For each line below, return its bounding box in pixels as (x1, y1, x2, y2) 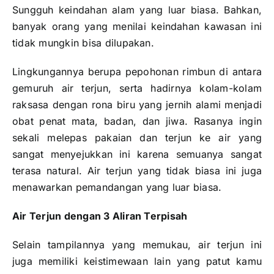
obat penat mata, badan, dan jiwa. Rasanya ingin (12, 115, 262, 128)
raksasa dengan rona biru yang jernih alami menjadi (12, 98, 262, 111)
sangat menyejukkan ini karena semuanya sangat (12, 148, 262, 161)
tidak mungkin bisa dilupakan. (12, 37, 154, 50)
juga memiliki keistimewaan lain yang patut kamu (12, 255, 262, 268)
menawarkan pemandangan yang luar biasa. (12, 181, 222, 194)
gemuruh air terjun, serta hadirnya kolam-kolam (12, 82, 262, 95)
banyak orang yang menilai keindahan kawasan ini (12, 20, 262, 33)
